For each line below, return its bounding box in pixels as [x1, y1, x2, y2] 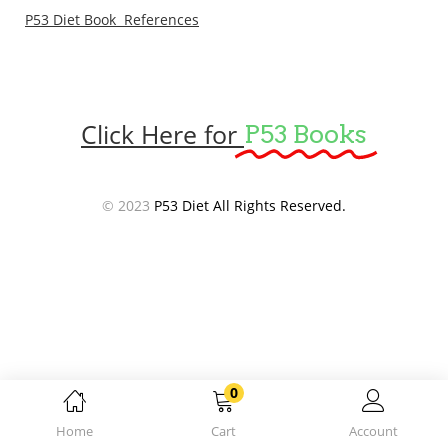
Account [348, 422, 398, 440]
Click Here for [81, 116, 237, 151]
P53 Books [244, 118, 367, 149]
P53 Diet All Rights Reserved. [154, 195, 346, 215]
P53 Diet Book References [25, 9, 199, 29]
